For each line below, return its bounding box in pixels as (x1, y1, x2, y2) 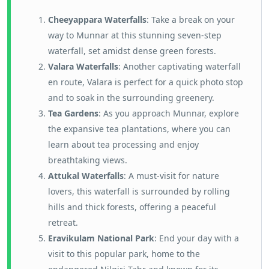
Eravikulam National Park (48, 232, 154, 244)
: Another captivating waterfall (118, 61, 241, 72)
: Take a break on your (147, 14, 235, 25)
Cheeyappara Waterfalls (48, 14, 147, 25)
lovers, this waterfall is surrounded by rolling (48, 186, 230, 197)
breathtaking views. (48, 154, 127, 166)
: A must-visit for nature (124, 170, 219, 181)
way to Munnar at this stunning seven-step (48, 29, 222, 41)
